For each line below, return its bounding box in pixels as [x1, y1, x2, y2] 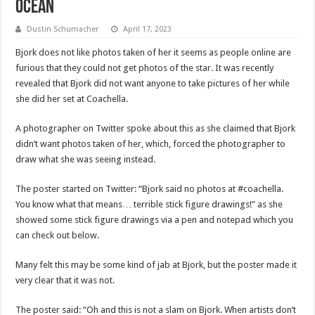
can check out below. [15, 229, 100, 240]
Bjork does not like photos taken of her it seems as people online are [15, 46, 292, 58]
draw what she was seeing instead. [15, 153, 156, 165]
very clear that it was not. [15, 274, 115, 285]
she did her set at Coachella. [15, 93, 129, 104]
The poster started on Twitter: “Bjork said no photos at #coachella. [15, 183, 284, 194]
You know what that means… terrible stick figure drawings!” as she [15, 198, 283, 210]
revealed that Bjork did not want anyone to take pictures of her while [15, 77, 290, 89]
